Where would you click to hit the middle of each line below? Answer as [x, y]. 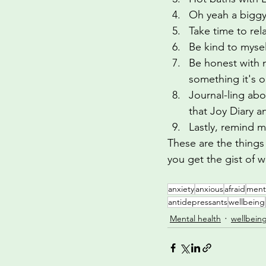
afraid [235, 189]
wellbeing [247, 202]
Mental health [195, 218]
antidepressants [198, 202]
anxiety [181, 189]
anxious [209, 189]
